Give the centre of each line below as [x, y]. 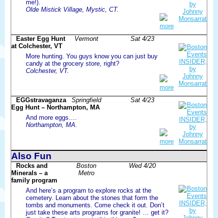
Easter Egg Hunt [41, 38]
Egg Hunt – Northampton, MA [55, 107]
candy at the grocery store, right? [73, 63]
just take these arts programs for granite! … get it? [97, 212]
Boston [86, 165]
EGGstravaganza [41, 100]
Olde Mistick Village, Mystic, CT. [72, 9]
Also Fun [31, 156]
